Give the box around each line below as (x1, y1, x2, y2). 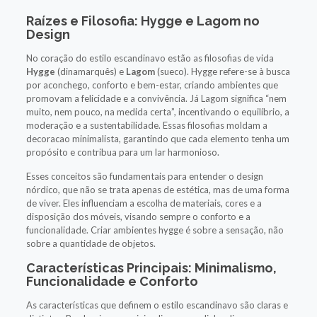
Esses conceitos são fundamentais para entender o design (25, 170, 263, 182)
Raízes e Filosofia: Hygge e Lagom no (25, 13, 260, 28)
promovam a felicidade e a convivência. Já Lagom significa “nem (25, 92, 287, 104)
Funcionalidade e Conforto (25, 273, 198, 289)
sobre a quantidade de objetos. (25, 237, 156, 249)
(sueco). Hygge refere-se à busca (154, 65, 290, 77)
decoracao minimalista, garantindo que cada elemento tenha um (25, 132, 289, 144)
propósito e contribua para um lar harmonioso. (25, 146, 219, 158)
